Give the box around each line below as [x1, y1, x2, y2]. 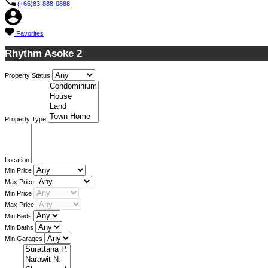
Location [5, 156, 31, 164]
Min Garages [5, 235, 44, 243]
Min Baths [5, 224, 35, 232]
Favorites [16, 29, 44, 37]
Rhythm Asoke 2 [5, 48, 82, 60]
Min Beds [5, 212, 33, 220]
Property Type [5, 115, 48, 123]
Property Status [5, 72, 52, 80]
